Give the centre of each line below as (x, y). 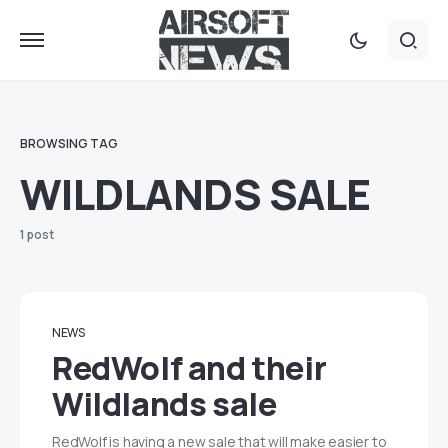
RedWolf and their (189, 368)
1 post (37, 234)
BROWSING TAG (69, 143)
